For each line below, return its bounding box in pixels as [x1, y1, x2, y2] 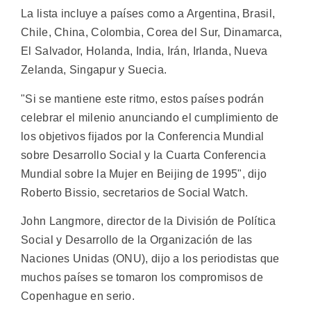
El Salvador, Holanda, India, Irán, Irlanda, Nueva [21, 45, 268, 58]
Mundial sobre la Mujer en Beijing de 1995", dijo [21, 167, 267, 180]
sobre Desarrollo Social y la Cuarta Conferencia [21, 149, 267, 161]
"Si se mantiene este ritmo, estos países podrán [21, 92, 264, 105]
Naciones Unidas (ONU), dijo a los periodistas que [21, 252, 280, 264]
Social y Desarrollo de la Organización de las [21, 233, 253, 246]
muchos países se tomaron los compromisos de [21, 271, 263, 283]
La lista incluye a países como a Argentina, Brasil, [21, 8, 276, 20]
